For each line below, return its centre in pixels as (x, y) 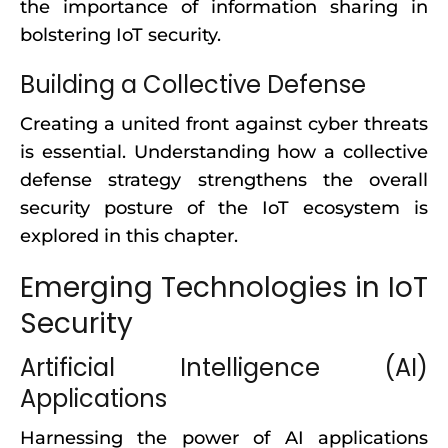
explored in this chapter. (129, 236)
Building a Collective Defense (193, 84)
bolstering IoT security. (120, 35)
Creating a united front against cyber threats (224, 124)
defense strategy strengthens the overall (224, 180)
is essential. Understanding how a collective (224, 152)
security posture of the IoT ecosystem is (224, 208)
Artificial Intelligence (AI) (224, 367)
